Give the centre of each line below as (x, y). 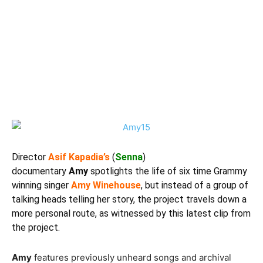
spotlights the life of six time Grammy (168, 171)
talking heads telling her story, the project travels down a (129, 199)
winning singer (41, 185)
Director (29, 157)
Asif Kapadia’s (79, 157)
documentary (40, 171)
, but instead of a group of (195, 185)
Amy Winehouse (106, 185)
